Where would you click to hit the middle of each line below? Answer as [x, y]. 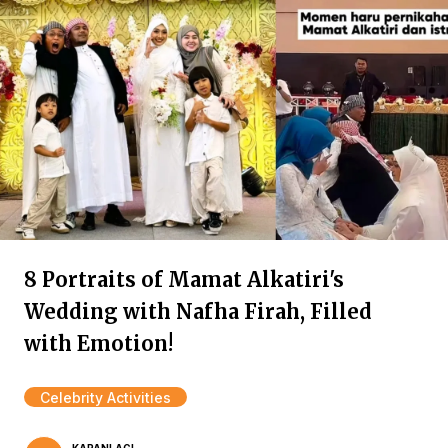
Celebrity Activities [105, 397]
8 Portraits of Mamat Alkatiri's [184, 279]
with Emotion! [98, 343]
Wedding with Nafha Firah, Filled [198, 311]
